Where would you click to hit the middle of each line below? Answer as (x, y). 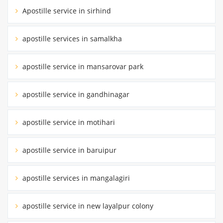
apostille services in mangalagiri (75, 178)
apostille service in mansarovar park (82, 67)
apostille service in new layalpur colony (87, 206)
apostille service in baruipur (68, 150)
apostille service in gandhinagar (75, 95)
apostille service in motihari (68, 122)
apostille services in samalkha (71, 39)
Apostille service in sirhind (66, 11)
